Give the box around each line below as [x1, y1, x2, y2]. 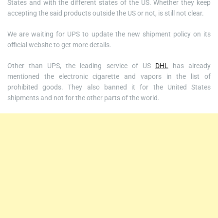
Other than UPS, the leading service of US [7, 62, 155, 70]
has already [168, 62, 211, 70]
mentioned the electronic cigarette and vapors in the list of [7, 73, 211, 80]
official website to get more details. [7, 41, 111, 49]
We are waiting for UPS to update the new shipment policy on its [7, 30, 211, 38]
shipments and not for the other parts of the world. [7, 94, 160, 102]
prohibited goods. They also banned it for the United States [7, 83, 211, 91]
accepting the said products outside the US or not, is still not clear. [7, 9, 204, 17]
